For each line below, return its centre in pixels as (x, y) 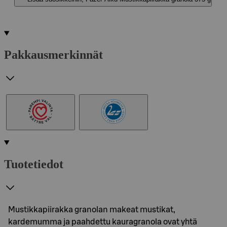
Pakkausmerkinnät (53, 54)
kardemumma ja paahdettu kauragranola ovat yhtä (103, 222)
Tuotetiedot (34, 164)
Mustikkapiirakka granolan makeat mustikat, (92, 210)
